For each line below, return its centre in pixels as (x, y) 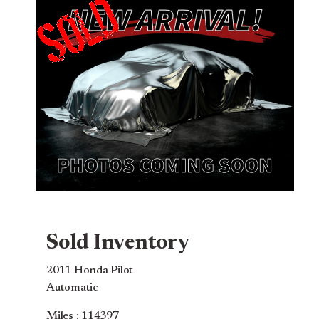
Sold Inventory (118, 244)
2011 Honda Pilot (90, 271)
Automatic (72, 288)
